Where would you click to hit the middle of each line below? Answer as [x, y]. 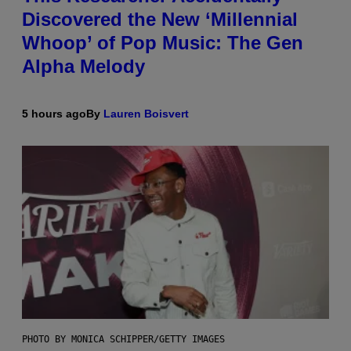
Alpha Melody [83, 66]
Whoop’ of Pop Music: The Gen [163, 42]
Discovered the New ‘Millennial [160, 19]
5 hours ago [54, 113]
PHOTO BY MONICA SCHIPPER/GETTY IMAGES [123, 339]
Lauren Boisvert [146, 113]
